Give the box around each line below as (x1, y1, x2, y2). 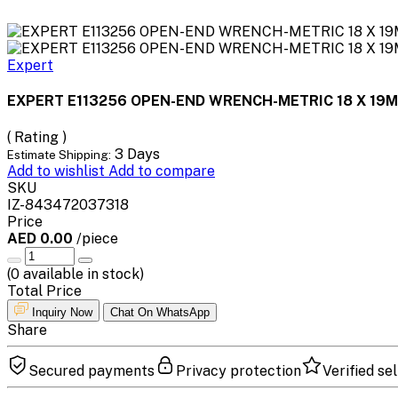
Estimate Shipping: (7, 147, 111, 162)
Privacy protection (176, 362, 301, 379)
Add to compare (108, 162, 215, 179)
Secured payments (28, 362, 155, 379)
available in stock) (20, 265, 144, 283)
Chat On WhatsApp (110, 305, 210, 319)
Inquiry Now (32, 305, 92, 319)
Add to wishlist (7, 162, 108, 179)
